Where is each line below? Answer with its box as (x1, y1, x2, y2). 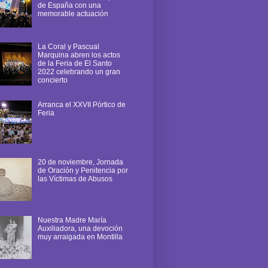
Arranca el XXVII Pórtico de (37, 100, 126, 109)
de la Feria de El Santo (37, 59, 112, 68)
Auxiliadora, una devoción (37, 224, 123, 233)
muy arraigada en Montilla (37, 233, 123, 242)
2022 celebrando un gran (37, 67, 120, 76)
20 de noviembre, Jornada (37, 158, 123, 167)
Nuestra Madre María (37, 216, 106, 225)
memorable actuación (37, 10, 108, 19)
